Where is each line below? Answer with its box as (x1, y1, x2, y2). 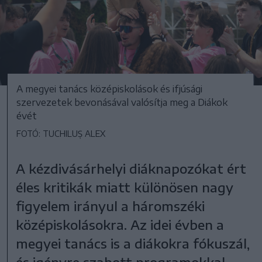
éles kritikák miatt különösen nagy (16, 178, 234, 195)
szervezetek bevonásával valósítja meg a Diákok (16, 96, 227, 108)
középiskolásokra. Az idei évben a (16, 216, 225, 233)
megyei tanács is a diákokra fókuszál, (16, 235, 250, 251)
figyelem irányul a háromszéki (16, 197, 205, 214)
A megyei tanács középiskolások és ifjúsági (16, 82, 202, 95)
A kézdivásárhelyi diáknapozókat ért (16, 160, 247, 177)
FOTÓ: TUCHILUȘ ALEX (16, 128, 105, 139)
